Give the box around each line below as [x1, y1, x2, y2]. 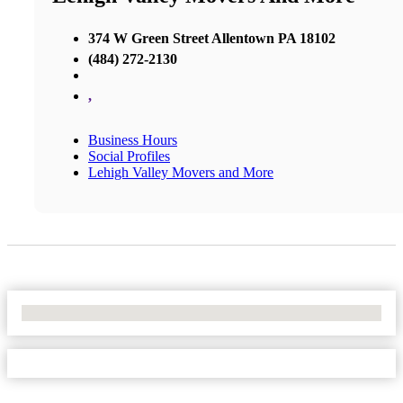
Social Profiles [88, 148, 170, 164]
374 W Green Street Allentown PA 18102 [88, 30, 336, 46]
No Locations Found [22, 304, 139, 320]
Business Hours [88, 131, 177, 148]
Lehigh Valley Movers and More [88, 164, 273, 180]
